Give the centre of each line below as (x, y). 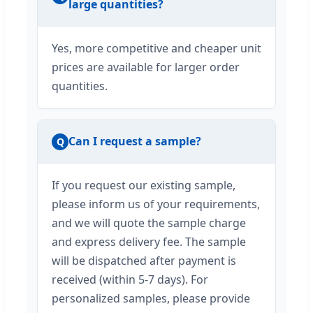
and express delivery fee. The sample (149, 242)
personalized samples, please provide (151, 299)
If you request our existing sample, (144, 185)
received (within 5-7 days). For (130, 280)
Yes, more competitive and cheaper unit (156, 49)
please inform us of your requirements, (156, 204)
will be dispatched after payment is (144, 261)
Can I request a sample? (135, 141)
